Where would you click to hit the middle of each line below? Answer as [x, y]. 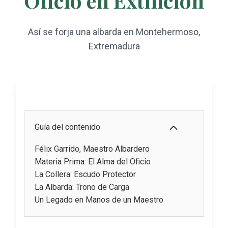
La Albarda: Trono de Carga [82, 187]
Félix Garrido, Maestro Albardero [92, 149]
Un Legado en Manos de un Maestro [99, 200]
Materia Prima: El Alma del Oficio [93, 162]
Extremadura [114, 46]
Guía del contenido [67, 127]
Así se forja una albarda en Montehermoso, [114, 32]
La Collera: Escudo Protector [85, 175]
